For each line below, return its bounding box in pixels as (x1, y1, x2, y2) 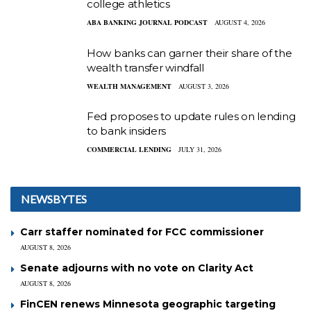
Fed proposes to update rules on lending (87, 110, 296, 124)
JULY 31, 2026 (178, 144, 221, 155)
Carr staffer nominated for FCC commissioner (20, 225, 264, 238)
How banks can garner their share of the (87, 46, 292, 60)
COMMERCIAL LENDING (87, 144, 171, 155)
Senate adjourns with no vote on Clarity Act (20, 261, 253, 274)
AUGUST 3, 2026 (178, 81, 229, 91)
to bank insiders (87, 124, 167, 138)
